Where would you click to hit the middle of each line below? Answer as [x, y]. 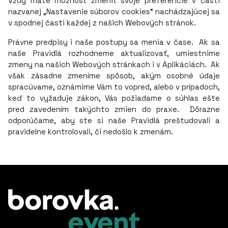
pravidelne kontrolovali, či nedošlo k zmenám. [91, 132]
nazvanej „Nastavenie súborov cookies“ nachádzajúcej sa [114, 11]
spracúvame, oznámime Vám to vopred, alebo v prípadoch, [114, 87]
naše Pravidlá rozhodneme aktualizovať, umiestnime [114, 53]
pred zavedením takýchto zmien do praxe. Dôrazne [114, 109]
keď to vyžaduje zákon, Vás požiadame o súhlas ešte [114, 98]
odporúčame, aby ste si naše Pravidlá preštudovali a [114, 120]
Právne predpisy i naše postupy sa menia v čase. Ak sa [114, 42]
